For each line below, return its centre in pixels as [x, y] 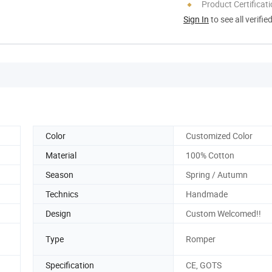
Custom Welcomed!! [223, 213]
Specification [70, 265]
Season [59, 174]
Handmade [207, 194]
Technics [62, 194]
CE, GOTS [204, 265]
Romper [201, 239]
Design [58, 213]
